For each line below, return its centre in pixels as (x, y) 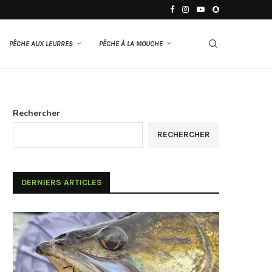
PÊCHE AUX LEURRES (41, 44)
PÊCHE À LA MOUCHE (131, 44)
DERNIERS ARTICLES (62, 182)
